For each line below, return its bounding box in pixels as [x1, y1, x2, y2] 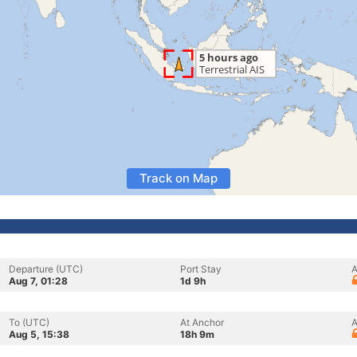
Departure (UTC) [9, 263, 83, 275]
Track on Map [139, 171, 218, 186]
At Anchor [180, 316, 224, 328]
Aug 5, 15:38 [9, 328, 69, 340]
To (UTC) [9, 316, 49, 328]
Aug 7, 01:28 [9, 275, 68, 287]
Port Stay [180, 263, 222, 275]
